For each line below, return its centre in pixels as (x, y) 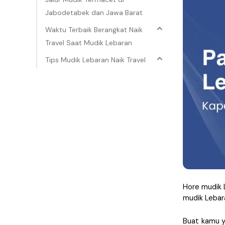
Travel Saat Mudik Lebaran (89, 43)
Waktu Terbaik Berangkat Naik (94, 30)
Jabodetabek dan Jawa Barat (94, 13)
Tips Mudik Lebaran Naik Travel (95, 60)
